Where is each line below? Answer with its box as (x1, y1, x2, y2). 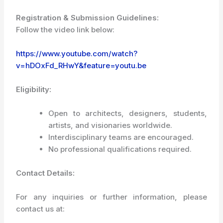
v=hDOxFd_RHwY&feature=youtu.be (16, 61, 147, 70)
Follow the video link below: (16, 25, 117, 34)
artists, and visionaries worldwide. (48, 120, 173, 130)
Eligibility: (16, 85, 52, 94)
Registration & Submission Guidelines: (16, 13, 159, 22)
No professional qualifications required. (48, 144, 192, 154)
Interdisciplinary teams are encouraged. (48, 132, 194, 142)
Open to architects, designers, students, (48, 109, 207, 118)
